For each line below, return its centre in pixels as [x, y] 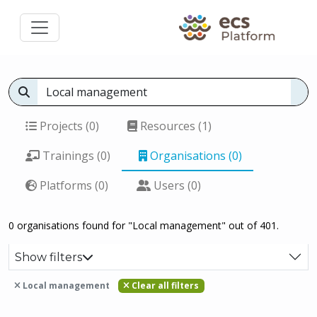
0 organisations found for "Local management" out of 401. [144, 225]
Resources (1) [174, 126]
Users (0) [176, 185]
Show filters [48, 257]
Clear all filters [165, 286]
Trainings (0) [75, 156]
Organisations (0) [195, 156]
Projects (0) [68, 126]
